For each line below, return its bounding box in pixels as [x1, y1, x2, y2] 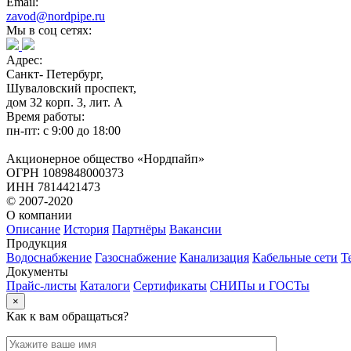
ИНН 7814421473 [6, 179, 100, 194]
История [63, 222, 109, 236]
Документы [6, 264, 68, 278]
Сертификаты [133, 278, 207, 292]
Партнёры [112, 222, 166, 236]
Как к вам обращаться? [6, 309, 128, 323]
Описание [6, 222, 60, 236]
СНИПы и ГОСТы [210, 278, 309, 292]
